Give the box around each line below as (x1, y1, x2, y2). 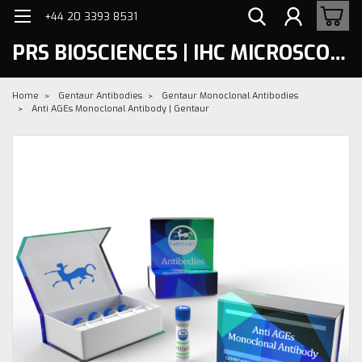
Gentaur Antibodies (58, 89, 142, 102)
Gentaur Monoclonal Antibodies (162, 89, 298, 102)
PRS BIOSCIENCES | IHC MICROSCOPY (330, 39, 346, 66)
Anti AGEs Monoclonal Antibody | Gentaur (32, 102, 209, 115)
